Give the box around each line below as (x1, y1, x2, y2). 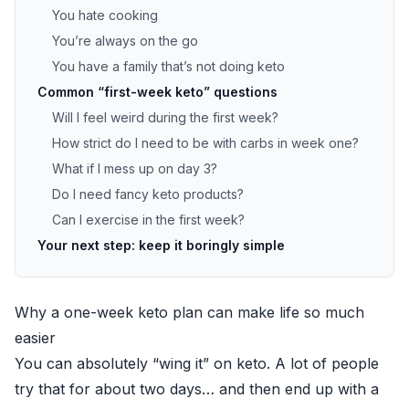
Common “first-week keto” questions (37, 84, 278, 100)
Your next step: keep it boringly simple (37, 237, 285, 253)
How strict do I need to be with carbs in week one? (52, 135, 359, 151)
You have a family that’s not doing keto (52, 58, 285, 74)
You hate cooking (52, 7, 158, 23)
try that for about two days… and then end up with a (15, 380, 379, 398)
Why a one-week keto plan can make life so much (15, 303, 364, 321)
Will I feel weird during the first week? (52, 110, 278, 125)
